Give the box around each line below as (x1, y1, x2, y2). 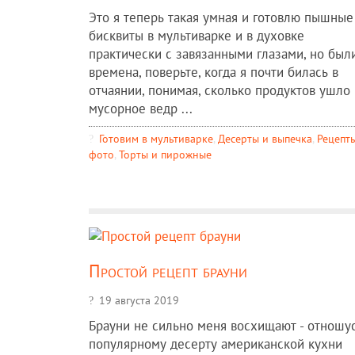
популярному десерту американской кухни (89, 334, 342, 353)
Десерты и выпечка (218, 131, 312, 147)
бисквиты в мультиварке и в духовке (89, 27, 304, 45)
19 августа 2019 (99, 292, 179, 307)
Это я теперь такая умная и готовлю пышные (89, 9, 353, 27)
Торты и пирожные (119, 147, 212, 162)
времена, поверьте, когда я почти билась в (89, 63, 338, 82)
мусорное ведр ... (89, 100, 193, 118)
